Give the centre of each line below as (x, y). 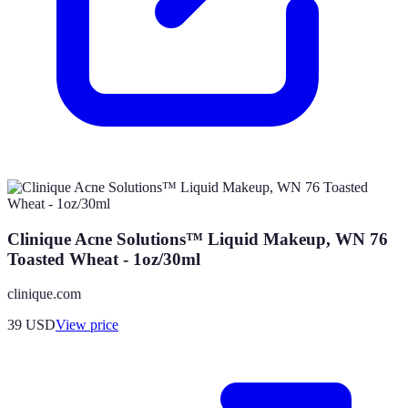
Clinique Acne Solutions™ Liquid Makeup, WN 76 (198, 239)
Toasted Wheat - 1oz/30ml (104, 259)
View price (87, 325)
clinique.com (44, 294)
